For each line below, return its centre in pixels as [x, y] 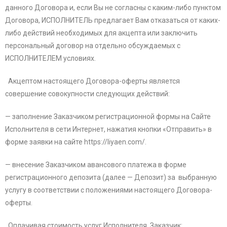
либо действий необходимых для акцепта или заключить [101, 33]
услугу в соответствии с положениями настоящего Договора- [109, 190]
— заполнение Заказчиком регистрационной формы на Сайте [108, 117]
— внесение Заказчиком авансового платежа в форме [96, 165]
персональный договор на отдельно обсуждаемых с [93, 46]
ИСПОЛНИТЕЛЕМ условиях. [50, 59]
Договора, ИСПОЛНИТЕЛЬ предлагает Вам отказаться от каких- [113, 21]
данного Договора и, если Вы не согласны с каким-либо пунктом [113, 8]
